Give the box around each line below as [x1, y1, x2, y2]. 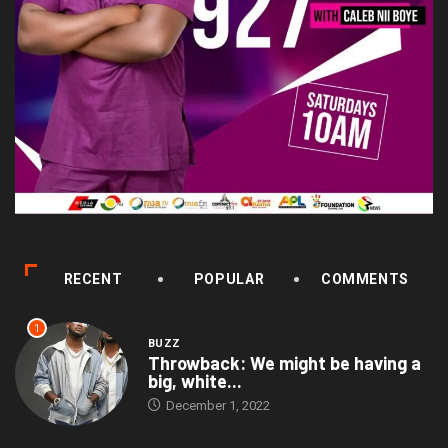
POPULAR [193, 271, 265, 288]
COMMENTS [320, 271, 410, 288]
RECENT [63, 271, 123, 288]
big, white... [147, 370, 242, 393]
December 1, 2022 [162, 398, 270, 414]
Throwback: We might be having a [147, 352, 421, 375]
